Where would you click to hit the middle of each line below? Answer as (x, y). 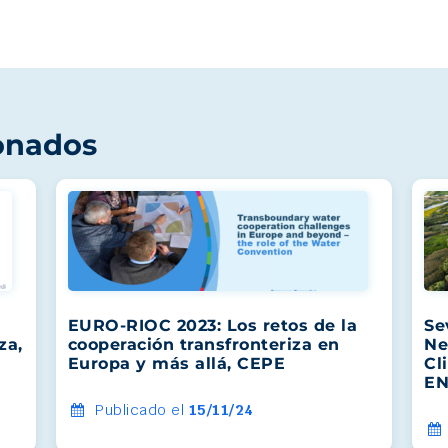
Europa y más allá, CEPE (176, 363)
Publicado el (139, 409)
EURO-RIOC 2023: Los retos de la (212, 325)
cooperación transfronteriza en (203, 344)
